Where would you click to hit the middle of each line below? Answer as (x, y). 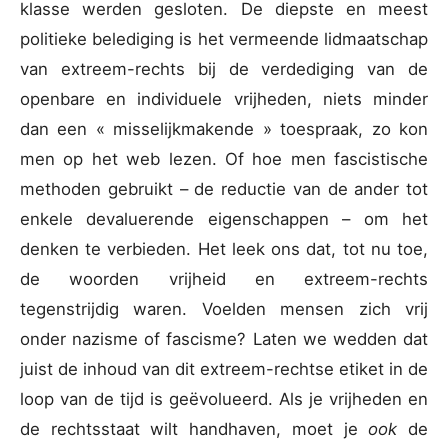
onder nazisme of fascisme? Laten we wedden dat (224, 339)
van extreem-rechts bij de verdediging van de (224, 69)
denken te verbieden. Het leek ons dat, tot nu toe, (224, 249)
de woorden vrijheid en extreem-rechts (224, 279)
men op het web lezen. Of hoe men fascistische (224, 159)
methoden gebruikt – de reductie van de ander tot (224, 189)
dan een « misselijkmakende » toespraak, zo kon (224, 129)
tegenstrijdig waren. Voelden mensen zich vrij (224, 309)
